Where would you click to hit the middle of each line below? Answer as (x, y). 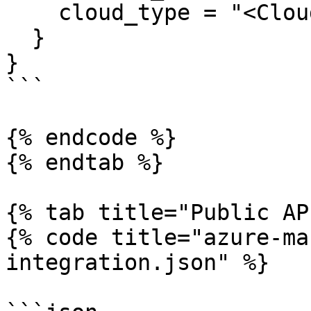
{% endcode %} (91, 137)
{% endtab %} (85, 162)
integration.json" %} (137, 262)
